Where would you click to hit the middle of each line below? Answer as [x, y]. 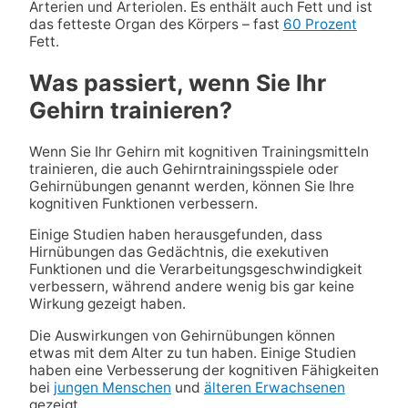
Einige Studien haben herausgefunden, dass [175, 235]
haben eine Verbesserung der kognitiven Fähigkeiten [204, 370]
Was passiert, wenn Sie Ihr [177, 82]
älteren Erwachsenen [274, 387]
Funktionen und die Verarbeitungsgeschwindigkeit [195, 270]
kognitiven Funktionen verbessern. [143, 203]
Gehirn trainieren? [130, 110]
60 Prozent [320, 25]
